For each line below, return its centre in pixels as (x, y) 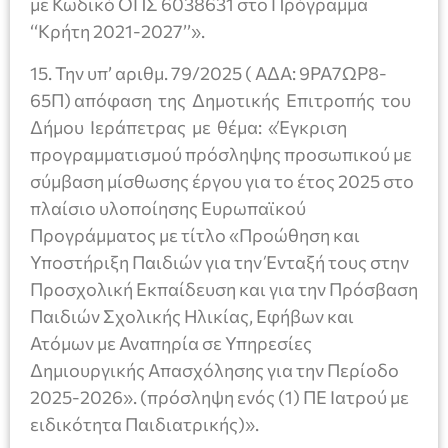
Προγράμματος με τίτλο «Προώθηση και (195, 234)
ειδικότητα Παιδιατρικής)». (144, 423)
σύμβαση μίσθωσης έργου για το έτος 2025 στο (222, 180)
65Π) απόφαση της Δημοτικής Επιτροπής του (222, 99)
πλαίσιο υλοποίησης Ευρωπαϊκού (168, 207)
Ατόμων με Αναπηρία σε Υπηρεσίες (171, 342)
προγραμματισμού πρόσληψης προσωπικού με (221, 153)
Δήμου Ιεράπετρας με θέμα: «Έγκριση (188, 126)
